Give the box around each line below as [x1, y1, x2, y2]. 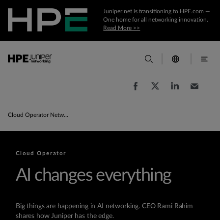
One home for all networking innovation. [103, 17, 209, 23]
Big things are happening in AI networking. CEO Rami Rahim [16, 203, 193, 210]
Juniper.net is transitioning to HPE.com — [103, 8, 211, 14]
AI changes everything [16, 166, 171, 184]
